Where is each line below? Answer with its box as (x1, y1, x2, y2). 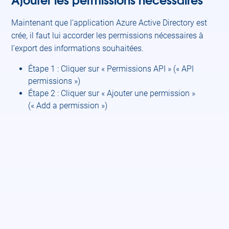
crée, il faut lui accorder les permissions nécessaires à (11, 31, 204, 40)
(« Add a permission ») (28, 101, 108, 110)
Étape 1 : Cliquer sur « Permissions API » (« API (28, 64, 194, 74)
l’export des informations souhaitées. (11, 43, 144, 53)
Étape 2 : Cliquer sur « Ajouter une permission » (28, 88, 196, 98)
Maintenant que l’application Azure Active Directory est (11, 18, 208, 28)
